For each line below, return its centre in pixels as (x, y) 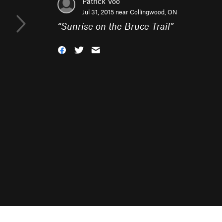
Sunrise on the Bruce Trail (115, 26)
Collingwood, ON (154, 12)
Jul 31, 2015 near (106, 12)
